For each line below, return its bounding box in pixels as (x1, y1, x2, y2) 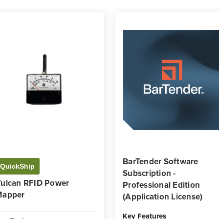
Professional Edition (123, 179, 200, 191)
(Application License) (123, 191, 203, 203)
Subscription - (123, 167, 176, 179)
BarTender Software (123, 155, 198, 168)
